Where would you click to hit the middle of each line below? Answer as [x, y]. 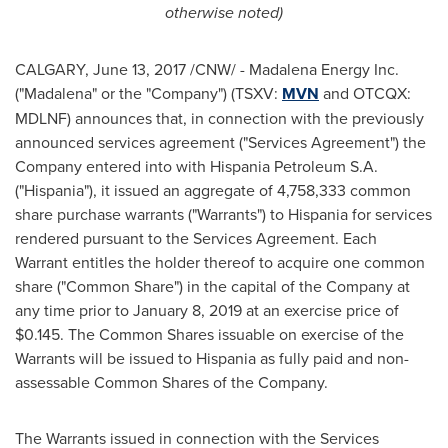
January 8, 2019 [187, 310]
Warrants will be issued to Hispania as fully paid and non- [212, 358]
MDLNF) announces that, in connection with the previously [219, 118]
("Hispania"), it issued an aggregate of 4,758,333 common [213, 190]
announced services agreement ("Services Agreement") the [220, 142]
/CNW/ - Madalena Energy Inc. [294, 69]
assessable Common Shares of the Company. [171, 382]
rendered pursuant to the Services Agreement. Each [196, 238]
